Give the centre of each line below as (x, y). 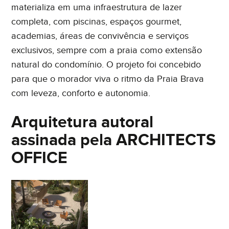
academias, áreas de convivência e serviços (100, 36)
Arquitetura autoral (83, 122)
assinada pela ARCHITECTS (114, 140)
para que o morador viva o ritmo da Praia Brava (108, 79)
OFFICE (40, 158)
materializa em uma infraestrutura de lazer (97, 7)
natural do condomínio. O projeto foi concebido (106, 64)
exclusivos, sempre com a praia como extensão (107, 50)
